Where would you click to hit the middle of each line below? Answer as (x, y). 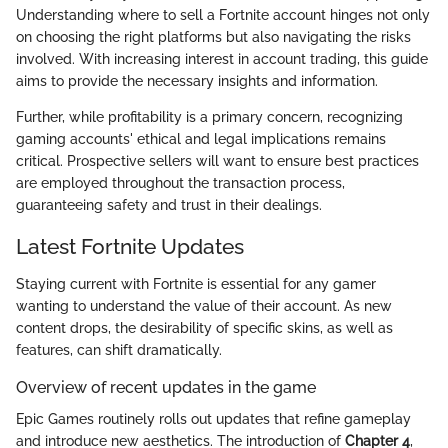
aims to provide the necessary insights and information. (197, 80)
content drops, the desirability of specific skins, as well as (204, 328)
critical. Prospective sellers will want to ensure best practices (217, 160)
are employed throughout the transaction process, (180, 182)
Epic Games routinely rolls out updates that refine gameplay (213, 419)
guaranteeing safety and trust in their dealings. (169, 204)
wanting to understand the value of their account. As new (204, 306)
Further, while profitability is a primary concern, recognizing (209, 116)
